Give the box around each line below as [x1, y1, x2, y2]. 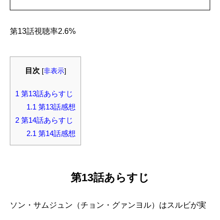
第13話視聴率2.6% [10, 27, 76, 35]
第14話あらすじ [19, 116, 73, 125]
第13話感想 [36, 103, 76, 111]
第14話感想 [36, 129, 76, 138]
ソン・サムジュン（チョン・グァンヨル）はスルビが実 [10, 200, 206, 209]
